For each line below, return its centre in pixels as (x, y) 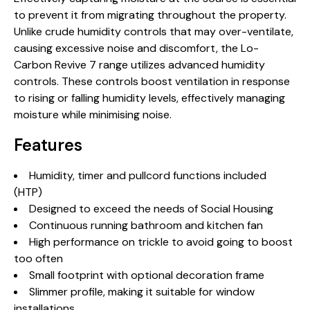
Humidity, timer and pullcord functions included (148, 175)
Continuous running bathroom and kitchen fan (146, 225)
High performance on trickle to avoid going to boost (161, 242)
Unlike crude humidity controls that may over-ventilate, (154, 31)
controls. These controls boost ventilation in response (152, 81)
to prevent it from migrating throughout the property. (150, 15)
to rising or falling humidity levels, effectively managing (149, 98)
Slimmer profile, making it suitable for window (142, 292)
